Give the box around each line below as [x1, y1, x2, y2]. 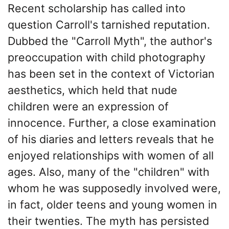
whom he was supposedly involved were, [8, 181, 221, 195]
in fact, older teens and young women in [8, 198, 217, 212]
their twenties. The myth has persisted [8, 214, 209, 228]
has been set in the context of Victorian [8, 67, 215, 81]
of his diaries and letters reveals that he [8, 132, 214, 146]
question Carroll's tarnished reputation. [8, 18, 210, 32]
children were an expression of [8, 100, 169, 113]
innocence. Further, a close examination [8, 116, 216, 130]
